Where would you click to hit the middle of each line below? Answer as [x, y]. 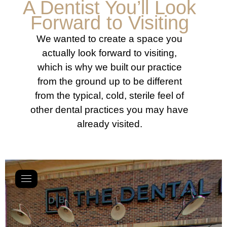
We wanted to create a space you [109, 39]
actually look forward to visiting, [109, 53]
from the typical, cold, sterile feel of [109, 95]
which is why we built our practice [109, 67]
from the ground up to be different [109, 81]
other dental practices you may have [109, 109]
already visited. [109, 124]
